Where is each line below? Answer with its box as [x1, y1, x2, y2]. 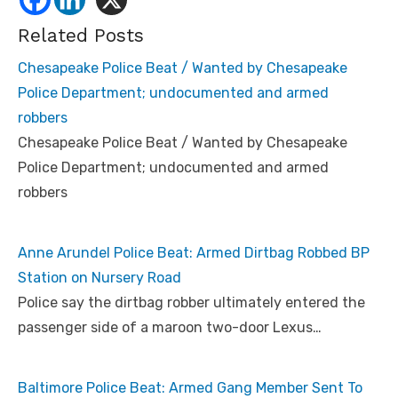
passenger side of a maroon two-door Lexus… [18, 318, 322, 336]
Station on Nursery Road [18, 268, 181, 286]
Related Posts [18, 23, 144, 46]
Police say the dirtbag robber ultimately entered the [18, 293, 365, 311]
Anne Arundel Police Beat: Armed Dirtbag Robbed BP [18, 243, 370, 261]
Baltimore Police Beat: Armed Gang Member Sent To [18, 378, 362, 396]
